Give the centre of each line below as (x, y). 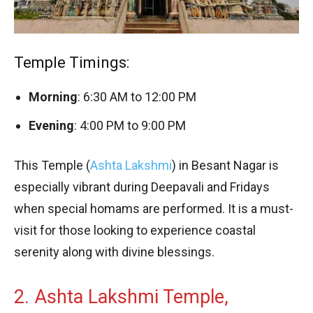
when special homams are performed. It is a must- (154, 208)
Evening (51, 125)
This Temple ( (52, 165)
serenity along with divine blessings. (114, 252)
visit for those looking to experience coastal (135, 230)
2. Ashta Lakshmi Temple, (121, 297)
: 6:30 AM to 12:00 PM (137, 96)
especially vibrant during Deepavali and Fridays (142, 187)
